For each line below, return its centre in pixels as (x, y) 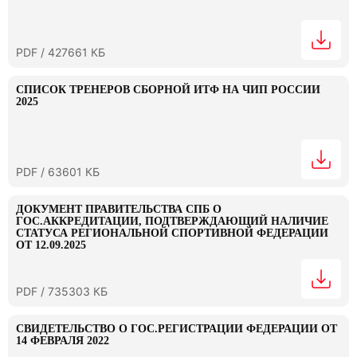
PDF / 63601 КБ (58, 172)
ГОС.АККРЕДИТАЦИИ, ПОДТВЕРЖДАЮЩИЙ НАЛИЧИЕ (172, 221)
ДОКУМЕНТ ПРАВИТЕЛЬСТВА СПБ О (119, 209)
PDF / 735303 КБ (62, 291)
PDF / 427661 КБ (61, 52)
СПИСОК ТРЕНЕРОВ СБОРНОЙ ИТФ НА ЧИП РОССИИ (168, 90)
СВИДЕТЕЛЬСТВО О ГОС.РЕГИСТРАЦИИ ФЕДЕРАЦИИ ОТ (177, 329)
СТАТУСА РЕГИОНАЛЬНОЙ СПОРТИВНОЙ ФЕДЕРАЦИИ (172, 233)
